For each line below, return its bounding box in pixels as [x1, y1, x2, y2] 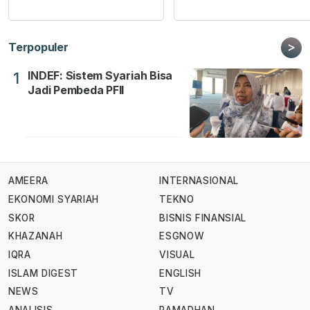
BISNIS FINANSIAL [159, 212, 246, 224]
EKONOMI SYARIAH [8, 193, 100, 205]
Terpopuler [8, 39, 69, 54]
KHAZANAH [8, 230, 63, 242]
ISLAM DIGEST [8, 267, 79, 279]
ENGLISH [159, 267, 201, 279]
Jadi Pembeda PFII [28, 82, 125, 97]
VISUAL [159, 248, 195, 260]
